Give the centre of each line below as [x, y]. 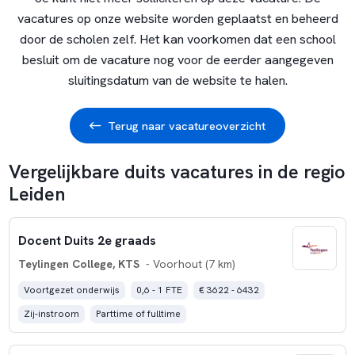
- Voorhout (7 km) [189, 264]
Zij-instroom [51, 314]
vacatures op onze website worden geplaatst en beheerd [177, 18]
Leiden [36, 194]
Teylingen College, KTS [78, 264]
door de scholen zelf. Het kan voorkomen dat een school [177, 39]
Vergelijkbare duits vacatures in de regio [177, 172]
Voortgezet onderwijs [71, 290]
